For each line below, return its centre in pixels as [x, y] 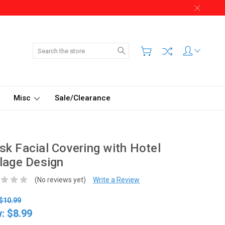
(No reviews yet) [61, 180]
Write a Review [117, 180]
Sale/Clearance [83, 98]
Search [140, 48]
